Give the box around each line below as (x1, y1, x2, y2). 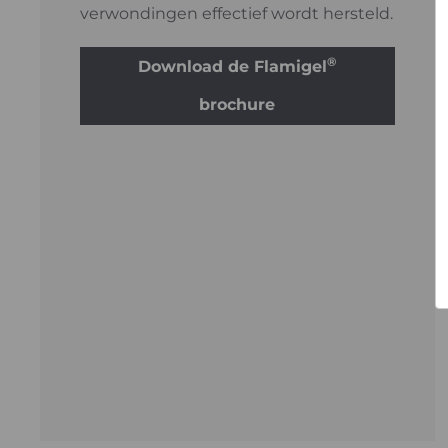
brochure (199, 95, 276, 114)
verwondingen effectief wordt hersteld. (80, 4, 393, 23)
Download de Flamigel (138, 57, 328, 76)
